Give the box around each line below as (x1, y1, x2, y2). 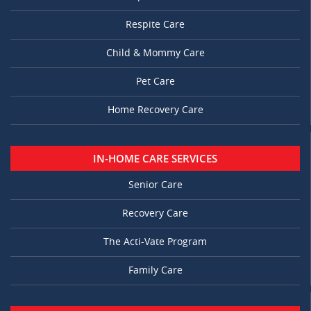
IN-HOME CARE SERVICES (93, 151, 217, 166)
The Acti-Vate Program (103, 236, 207, 249)
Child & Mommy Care (106, 47, 205, 60)
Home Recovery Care (107, 104, 203, 117)
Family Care (128, 264, 183, 277)
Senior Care (128, 179, 183, 192)
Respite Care (126, 19, 185, 31)
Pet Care (135, 76, 175, 88)
